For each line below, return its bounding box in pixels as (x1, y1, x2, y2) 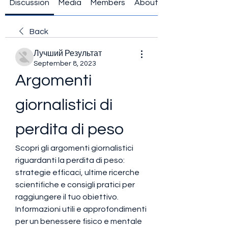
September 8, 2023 (34, 60, 96, 67)
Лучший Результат (34, 49, 102, 58)
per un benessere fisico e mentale (15, 217, 142, 225)
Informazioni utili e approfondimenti (15, 205, 147, 213)
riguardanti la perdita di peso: (15, 156, 125, 164)
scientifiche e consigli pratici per (15, 181, 135, 189)
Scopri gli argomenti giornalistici (15, 144, 133, 152)
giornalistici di (15, 97, 112, 113)
